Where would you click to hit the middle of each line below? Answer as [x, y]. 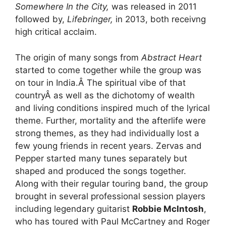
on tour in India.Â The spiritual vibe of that [100, 82]
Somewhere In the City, [62, 7]
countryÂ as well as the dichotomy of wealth [105, 95]
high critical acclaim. [56, 32]
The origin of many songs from [78, 57]
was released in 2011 [153, 7]
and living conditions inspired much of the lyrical [112, 108]
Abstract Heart [172, 57]
